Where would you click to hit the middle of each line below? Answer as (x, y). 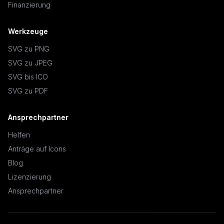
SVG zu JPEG (30, 63)
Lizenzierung (29, 177)
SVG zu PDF (28, 91)
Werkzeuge (28, 31)
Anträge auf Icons (37, 149)
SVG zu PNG (29, 49)
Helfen (19, 135)
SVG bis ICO (28, 77)
